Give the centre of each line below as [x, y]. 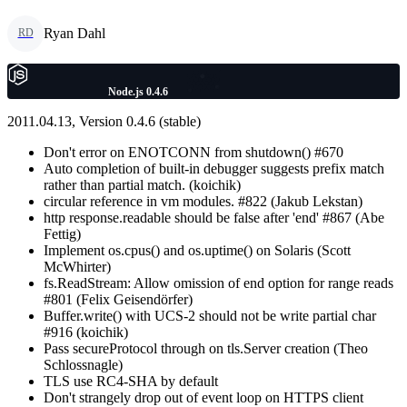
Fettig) [62, 233]
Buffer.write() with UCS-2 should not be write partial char [210, 315]
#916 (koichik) [86, 332]
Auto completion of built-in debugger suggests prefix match [214, 168]
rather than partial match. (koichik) [142, 184]
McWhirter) [77, 266]
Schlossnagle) [83, 364]
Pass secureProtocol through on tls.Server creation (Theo [206, 348]
